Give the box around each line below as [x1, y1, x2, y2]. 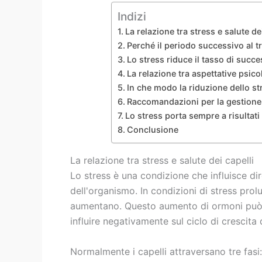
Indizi [118, 9, 146, 24]
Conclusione [126, 125, 178, 135]
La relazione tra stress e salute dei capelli [70, 154, 254, 167]
